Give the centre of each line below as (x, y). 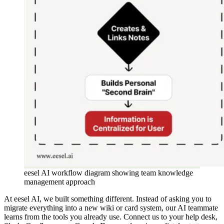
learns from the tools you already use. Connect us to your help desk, (111, 217)
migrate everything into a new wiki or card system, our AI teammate (111, 208)
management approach (59, 182)
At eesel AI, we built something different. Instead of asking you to (108, 199)
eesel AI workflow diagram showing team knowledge (108, 173)
